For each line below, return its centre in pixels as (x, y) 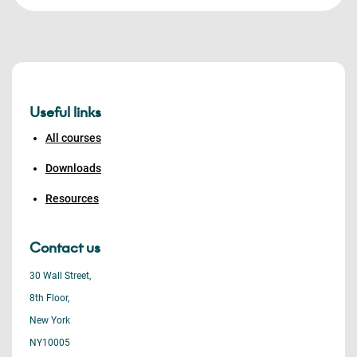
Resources (72, 198)
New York (50, 320)
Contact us (65, 247)
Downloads (73, 168)
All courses (73, 137)
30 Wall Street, (60, 275)
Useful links (65, 112)
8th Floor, (49, 298)
